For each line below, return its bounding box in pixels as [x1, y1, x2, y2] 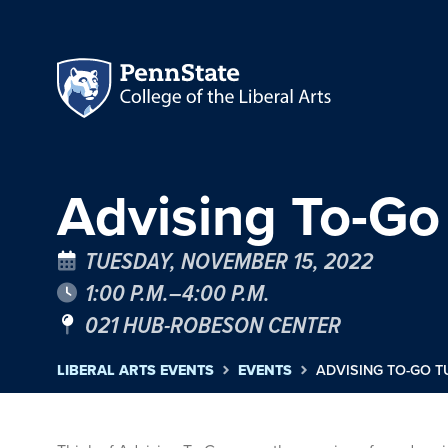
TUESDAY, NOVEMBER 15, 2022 [85, 243, 373, 278]
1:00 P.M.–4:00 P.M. [85, 275, 270, 310]
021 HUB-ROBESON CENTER [85, 307, 341, 342]
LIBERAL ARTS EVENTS [57, 359, 214, 382]
